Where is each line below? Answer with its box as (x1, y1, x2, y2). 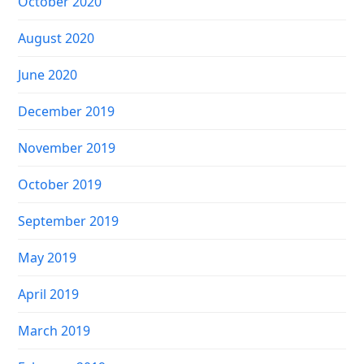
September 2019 (18, 212, 119, 231)
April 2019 (18, 285, 80, 304)
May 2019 (18, 249, 77, 267)
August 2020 (18, 29, 95, 48)
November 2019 (18, 139, 116, 158)
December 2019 (18, 102, 115, 121)
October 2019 (18, 175, 102, 194)
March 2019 (18, 322, 91, 340)
